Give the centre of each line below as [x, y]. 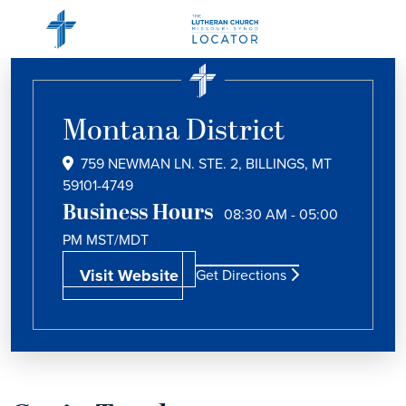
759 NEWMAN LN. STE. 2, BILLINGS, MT [206, 164]
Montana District [174, 131]
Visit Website [129, 275]
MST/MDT [117, 240]
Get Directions [243, 275]
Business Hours [138, 213]
